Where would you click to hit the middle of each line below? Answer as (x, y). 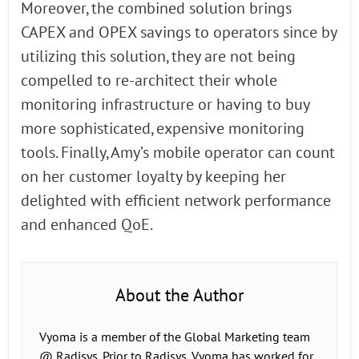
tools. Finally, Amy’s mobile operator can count (178, 153)
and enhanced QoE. (87, 225)
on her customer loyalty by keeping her (153, 177)
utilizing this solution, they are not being (158, 57)
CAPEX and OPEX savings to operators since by (179, 33)
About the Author (179, 296)
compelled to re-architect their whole (149, 81)
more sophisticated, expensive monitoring (163, 129)
